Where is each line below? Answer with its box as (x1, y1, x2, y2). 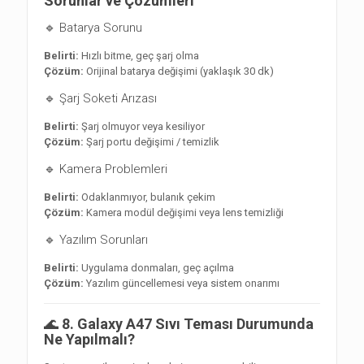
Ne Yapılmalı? (44, 331, 135, 349)
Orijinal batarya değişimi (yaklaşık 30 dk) (84, 65, 274, 78)
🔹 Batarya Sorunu (44, 20, 142, 36)
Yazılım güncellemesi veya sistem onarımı (84, 277, 279, 290)
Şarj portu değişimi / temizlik (84, 136, 219, 149)
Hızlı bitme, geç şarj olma (79, 50, 199, 63)
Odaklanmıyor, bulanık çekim (79, 191, 215, 204)
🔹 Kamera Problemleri (44, 162, 167, 177)
